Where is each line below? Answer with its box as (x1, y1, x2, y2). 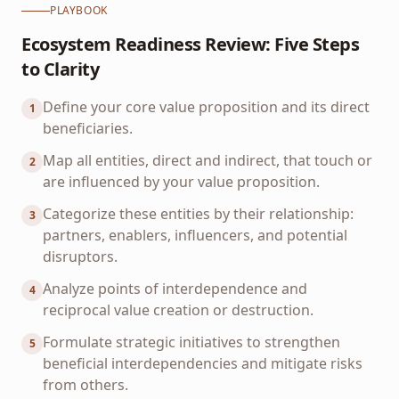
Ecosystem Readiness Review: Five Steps (21, 32, 359, 56)
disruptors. (43, 247, 118, 266)
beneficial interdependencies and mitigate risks (43, 354, 362, 373)
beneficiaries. (43, 118, 133, 138)
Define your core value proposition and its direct (43, 97, 370, 117)
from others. (43, 375, 128, 395)
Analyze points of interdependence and (43, 279, 307, 298)
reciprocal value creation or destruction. (43, 300, 313, 320)
